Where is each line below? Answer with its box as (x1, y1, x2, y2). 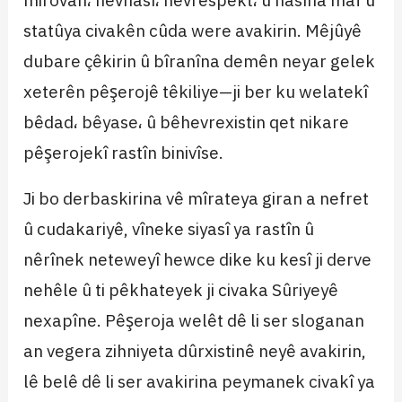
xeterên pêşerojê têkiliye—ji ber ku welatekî (23, 78, 369, 105)
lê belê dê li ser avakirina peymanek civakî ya (23, 368, 376, 395)
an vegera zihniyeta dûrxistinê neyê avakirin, (23, 337, 367, 364)
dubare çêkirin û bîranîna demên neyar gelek (23, 48, 376, 74)
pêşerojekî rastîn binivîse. (23, 139, 224, 166)
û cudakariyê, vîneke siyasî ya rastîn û (23, 215, 315, 242)
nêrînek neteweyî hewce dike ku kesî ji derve (23, 246, 372, 273)
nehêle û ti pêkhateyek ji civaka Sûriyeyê (23, 276, 339, 303)
